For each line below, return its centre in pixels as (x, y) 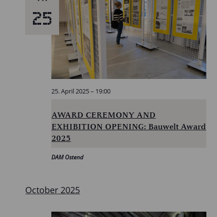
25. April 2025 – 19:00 (81, 91)
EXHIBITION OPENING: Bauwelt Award (129, 127)
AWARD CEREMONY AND (104, 115)
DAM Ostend (68, 157)
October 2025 (53, 190)
